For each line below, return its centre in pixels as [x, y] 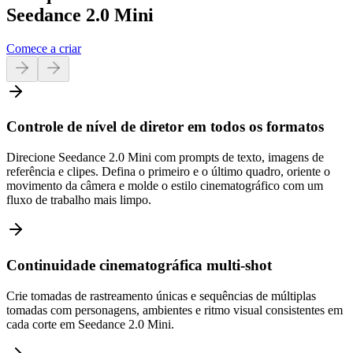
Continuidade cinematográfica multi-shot [139, 265]
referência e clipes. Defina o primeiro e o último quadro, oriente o [168, 172]
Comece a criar [44, 48]
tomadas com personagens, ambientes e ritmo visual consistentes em [175, 310]
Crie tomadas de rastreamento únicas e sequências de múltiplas [161, 295]
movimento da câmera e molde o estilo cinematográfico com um [165, 186]
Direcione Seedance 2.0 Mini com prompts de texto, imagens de [165, 158]
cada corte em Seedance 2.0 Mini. [90, 324]
